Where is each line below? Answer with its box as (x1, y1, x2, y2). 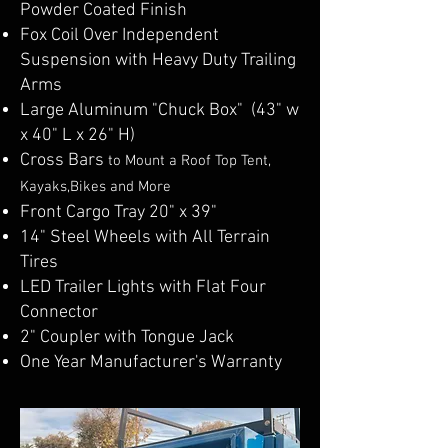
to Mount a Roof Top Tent (108, 152, 268, 170)
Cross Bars (20, 150, 108, 171)
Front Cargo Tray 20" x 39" (20, 202, 217, 223)
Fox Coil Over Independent (20, 25, 223, 46)
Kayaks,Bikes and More (20, 178, 171, 196)
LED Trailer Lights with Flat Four (20, 277, 266, 298)
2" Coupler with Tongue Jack (20, 327, 234, 348)
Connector (20, 302, 98, 323)
